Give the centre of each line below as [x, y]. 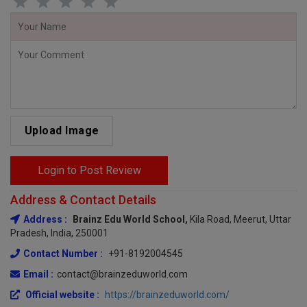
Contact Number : [64, 253]
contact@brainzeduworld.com [122, 274]
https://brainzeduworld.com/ [167, 294]
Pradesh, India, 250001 [59, 233]
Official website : [62, 294]
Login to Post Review [89, 170]
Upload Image [62, 130]
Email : [38, 274]
